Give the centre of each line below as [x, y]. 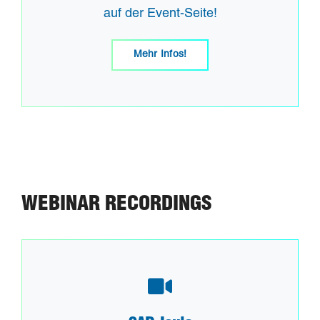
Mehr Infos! [160, 55]
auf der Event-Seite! [160, 15]
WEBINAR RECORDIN [105, 206]
